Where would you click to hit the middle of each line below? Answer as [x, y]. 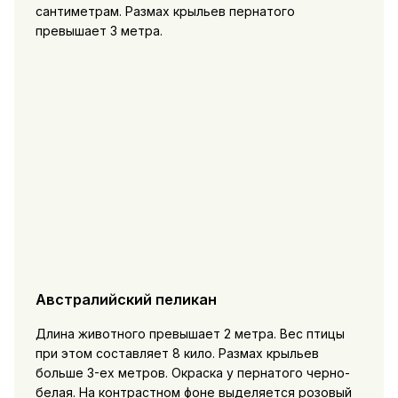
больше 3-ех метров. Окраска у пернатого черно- [192, 372]
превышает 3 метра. [99, 31]
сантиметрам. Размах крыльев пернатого [165, 12]
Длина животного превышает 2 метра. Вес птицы [190, 333]
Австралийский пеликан [126, 300]
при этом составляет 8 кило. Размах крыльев [177, 353]
